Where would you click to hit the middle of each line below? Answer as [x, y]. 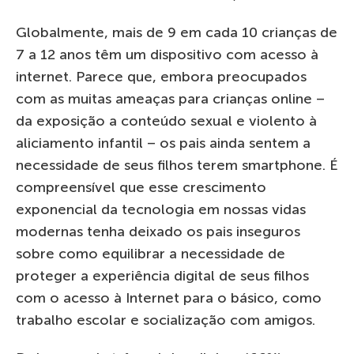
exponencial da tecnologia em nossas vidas [161, 209]
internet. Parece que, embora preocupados [161, 76]
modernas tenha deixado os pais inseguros [158, 231]
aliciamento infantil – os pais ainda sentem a [163, 143]
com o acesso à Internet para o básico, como [169, 298]
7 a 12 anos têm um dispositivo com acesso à [167, 54]
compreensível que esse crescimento [141, 187]
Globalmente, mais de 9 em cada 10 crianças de [177, 32]
